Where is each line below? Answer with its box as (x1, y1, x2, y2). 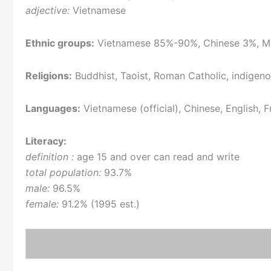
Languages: (25, 102, 80, 115)
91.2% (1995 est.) (59, 198, 140, 211)
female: (25, 198, 59, 211)
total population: (25, 166, 101, 179)
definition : (25, 151, 74, 163)
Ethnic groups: (25, 37, 94, 50)
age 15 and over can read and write (74, 151, 240, 163)
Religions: (25, 70, 72, 82)
